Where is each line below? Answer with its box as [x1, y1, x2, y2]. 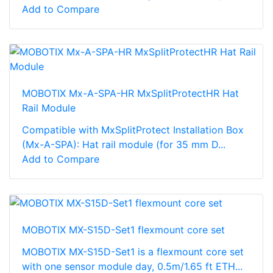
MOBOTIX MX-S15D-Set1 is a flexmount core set [22, 245, 244, 258]
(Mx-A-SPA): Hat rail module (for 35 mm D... [22, 138, 225, 151]
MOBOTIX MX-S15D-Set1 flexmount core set [22, 223, 225, 236]
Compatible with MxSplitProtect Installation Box [22, 124, 244, 136]
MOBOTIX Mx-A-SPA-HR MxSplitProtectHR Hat [22, 87, 239, 100]
